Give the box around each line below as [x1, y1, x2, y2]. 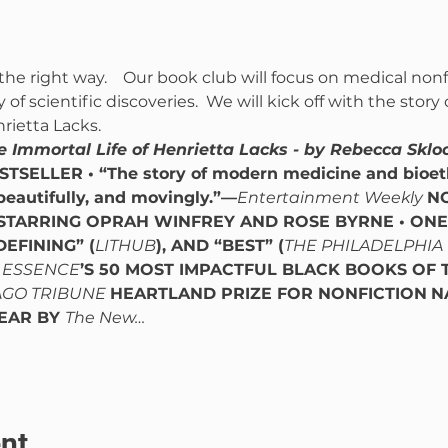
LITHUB [94, 236, 156, 256]
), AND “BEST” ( [155, 236, 284, 256]
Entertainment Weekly [236, 188, 423, 208]
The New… [64, 308, 145, 328]
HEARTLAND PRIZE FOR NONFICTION [109, 284, 427, 304]
